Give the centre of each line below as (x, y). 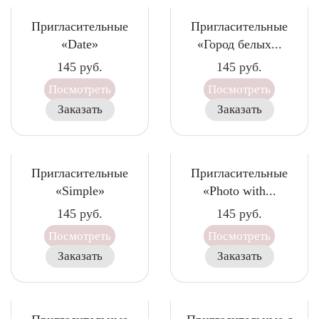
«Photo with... (239, 191)
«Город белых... (239, 44)
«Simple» (80, 191)
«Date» (80, 44)
